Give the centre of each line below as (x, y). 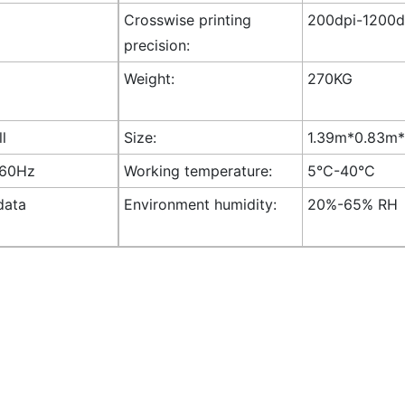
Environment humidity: (200, 204)
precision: (156, 45)
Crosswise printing (187, 19)
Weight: (149, 78)
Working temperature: (198, 170)
